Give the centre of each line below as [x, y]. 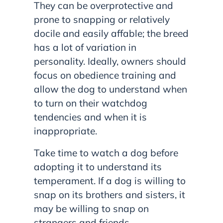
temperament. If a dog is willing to [110, 180]
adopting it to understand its [98, 167]
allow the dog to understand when [111, 89]
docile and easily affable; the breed [111, 33]
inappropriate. [65, 131]
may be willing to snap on [91, 208]
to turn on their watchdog [91, 103]
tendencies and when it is [90, 117]
